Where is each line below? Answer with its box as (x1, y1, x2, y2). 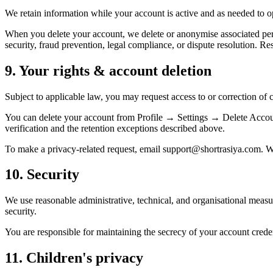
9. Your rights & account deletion (5, 62, 211, 79)
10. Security (5, 166, 79, 183)
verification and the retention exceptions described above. (5, 122, 225, 133)
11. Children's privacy (5, 250, 143, 266)
